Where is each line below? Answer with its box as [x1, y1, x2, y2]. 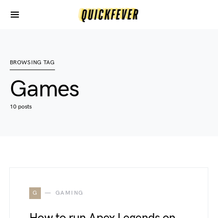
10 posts [10, 103, 32, 110]
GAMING [55, 189, 84, 197]
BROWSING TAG [10, 59, 55, 66]
